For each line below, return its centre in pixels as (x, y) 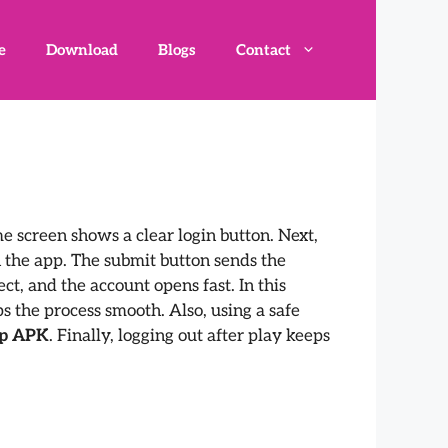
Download (82, 50)
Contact (263, 50)
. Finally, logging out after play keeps (189, 336)
